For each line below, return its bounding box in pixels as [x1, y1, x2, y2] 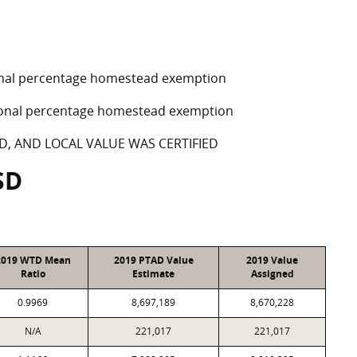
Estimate [132, 267, 175, 280]
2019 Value [246, 253, 298, 267]
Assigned [250, 267, 294, 280]
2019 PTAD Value [113, 253, 194, 267]
